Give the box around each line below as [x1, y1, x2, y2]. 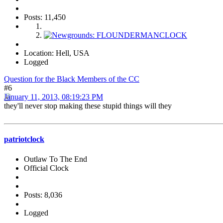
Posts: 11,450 [24, 13, 66, 22]
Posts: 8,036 [24, 190, 62, 199]
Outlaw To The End [24, 154, 87, 163]
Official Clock [24, 163, 69, 172]
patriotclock [4, 135, 44, 144]
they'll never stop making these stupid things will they [4, 102, 172, 111]
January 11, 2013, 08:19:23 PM [4, 93, 103, 102]
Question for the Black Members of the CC [4, 75, 139, 84]
